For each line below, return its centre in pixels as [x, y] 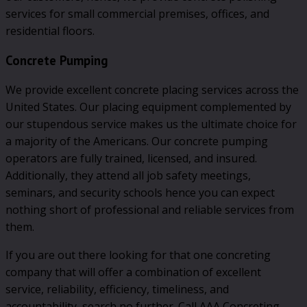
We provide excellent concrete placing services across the [152, 90]
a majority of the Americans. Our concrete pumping [137, 142]
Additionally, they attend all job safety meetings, [128, 176]
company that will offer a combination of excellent [133, 272]
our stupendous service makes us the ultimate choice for [151, 124]
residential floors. [50, 30]
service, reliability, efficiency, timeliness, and [117, 290]
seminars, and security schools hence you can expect [140, 193]
